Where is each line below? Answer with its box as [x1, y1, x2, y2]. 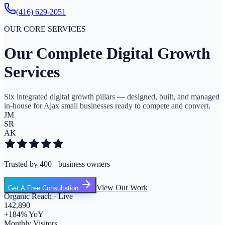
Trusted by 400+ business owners [4, 159, 110, 168]
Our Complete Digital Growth [4, 44, 210, 63]
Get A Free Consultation [8, 184, 80, 192]
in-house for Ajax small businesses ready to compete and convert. [4, 101, 210, 110]
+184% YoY [4, 208, 44, 217]
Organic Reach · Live [4, 190, 73, 199]
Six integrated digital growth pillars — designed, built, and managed [4, 92, 219, 101]
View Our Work [96, 183, 148, 192]
